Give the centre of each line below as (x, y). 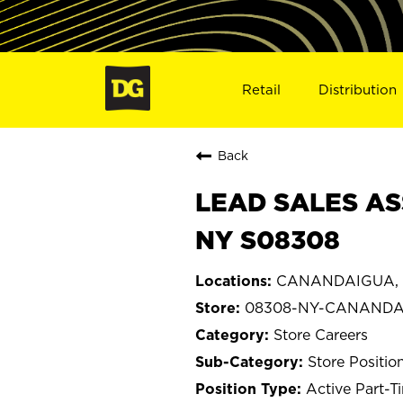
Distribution (358, 89)
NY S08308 (268, 239)
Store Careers (321, 334)
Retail (261, 89)
